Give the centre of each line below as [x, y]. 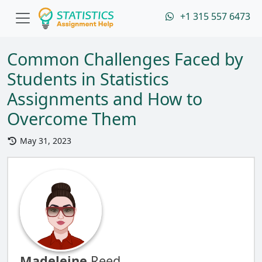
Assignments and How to [105, 99]
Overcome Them [72, 118]
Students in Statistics [88, 79]
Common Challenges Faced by [125, 59]
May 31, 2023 [44, 141]
